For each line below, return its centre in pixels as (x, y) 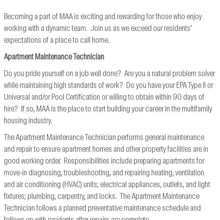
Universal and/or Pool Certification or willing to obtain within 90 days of (104, 98)
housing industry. (28, 121)
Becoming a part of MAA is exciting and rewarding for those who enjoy (103, 17)
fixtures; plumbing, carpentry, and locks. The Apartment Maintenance (102, 197)
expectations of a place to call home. (57, 41)
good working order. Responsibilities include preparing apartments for (104, 162)
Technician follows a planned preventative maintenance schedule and (102, 209)
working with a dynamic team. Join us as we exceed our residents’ (98, 29)
